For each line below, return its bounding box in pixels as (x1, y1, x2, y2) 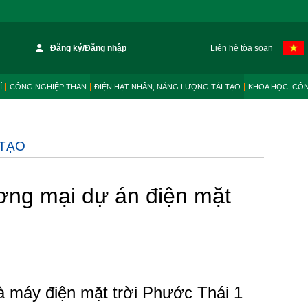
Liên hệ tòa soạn (210, 43, 273, 53)
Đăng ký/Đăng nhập (50, 43, 127, 53)
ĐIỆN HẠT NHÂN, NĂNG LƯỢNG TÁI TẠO (94, 82, 241, 91)
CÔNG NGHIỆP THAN (10, 82, 87, 91)
